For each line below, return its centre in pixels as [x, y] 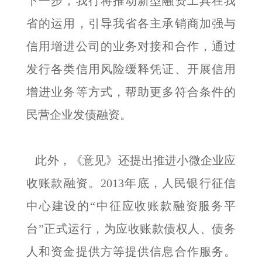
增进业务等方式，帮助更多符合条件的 [131, 92]
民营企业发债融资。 [79, 115]
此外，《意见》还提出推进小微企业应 [131, 160]
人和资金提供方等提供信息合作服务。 [131, 251]
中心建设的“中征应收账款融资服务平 [131, 206]
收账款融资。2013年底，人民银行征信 [131, 183]
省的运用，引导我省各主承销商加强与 [131, 23]
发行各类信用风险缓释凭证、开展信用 [131, 69]
